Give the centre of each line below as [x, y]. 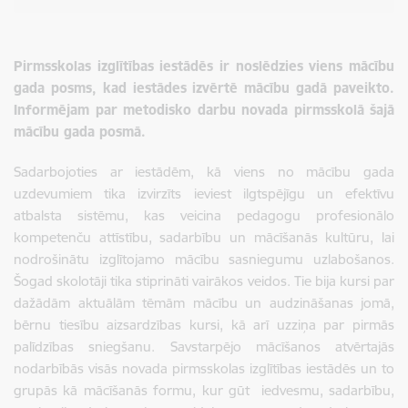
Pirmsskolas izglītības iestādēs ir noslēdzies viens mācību [204, 66]
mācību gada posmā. [82, 131]
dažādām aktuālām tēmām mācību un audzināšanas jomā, [204, 302]
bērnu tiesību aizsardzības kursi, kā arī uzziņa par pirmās [204, 324]
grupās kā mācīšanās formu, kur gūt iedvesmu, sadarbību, [204, 390]
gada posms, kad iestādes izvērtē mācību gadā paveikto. [204, 87]
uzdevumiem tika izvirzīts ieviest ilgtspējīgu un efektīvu [204, 193]
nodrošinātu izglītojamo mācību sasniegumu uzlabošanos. [204, 259]
